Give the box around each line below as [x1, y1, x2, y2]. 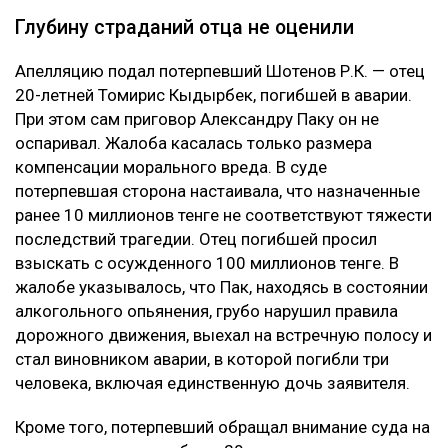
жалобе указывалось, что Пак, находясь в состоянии [15, 277, 428, 298]
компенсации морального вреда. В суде [15, 157, 327, 178]
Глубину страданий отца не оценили [15, 16, 354, 40]
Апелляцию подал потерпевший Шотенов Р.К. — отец [15, 61, 425, 82]
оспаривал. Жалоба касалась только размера [15, 133, 372, 154]
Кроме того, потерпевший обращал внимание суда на [15, 417, 430, 438]
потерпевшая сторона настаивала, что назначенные [15, 181, 420, 202]
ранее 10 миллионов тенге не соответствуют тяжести [15, 205, 432, 226]
